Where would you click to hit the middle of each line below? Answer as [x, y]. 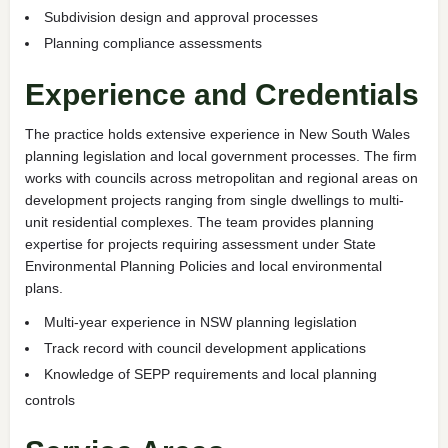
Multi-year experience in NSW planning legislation [200, 321]
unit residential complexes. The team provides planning [199, 221]
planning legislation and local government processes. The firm [221, 155]
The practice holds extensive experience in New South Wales [217, 133]
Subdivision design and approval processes [181, 16]
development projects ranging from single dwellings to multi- [214, 199]
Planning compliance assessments [153, 42]
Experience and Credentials [222, 94]
